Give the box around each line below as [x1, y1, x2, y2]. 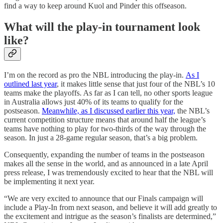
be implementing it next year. [4, 177, 97, 186]
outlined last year [4, 79, 57, 88]
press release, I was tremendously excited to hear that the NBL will [4, 168, 213, 177]
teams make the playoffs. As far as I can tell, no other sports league [4, 88, 213, 97]
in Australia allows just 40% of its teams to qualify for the [4, 97, 183, 106]
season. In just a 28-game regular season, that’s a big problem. [4, 133, 200, 142]
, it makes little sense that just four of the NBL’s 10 [57, 79, 215, 88]
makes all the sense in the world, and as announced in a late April [4, 159, 208, 168]
